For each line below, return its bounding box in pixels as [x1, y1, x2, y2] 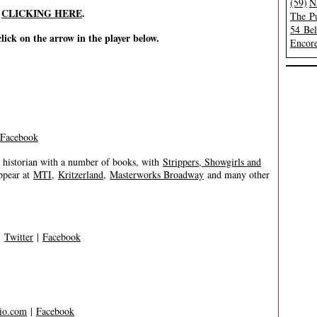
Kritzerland [58, 168, 103, 181]
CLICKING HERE [1, 6, 82, 21]
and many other [204, 168, 270, 181]
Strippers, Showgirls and [163, 155, 261, 168]
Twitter [4, 230, 33, 243]
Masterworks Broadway [110, 168, 204, 181]
